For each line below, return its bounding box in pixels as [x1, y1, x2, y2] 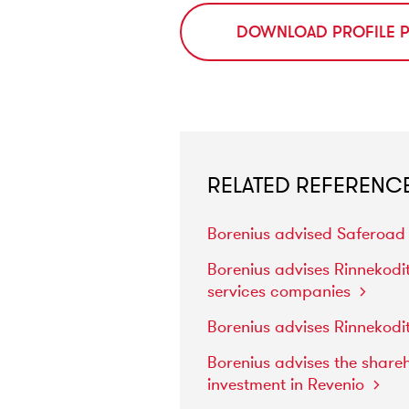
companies [270, 280, 351, 302]
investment [207, 373, 291, 395]
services [207, 280, 271, 302]
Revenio [308, 373, 365, 395]
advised [275, 223, 338, 245]
